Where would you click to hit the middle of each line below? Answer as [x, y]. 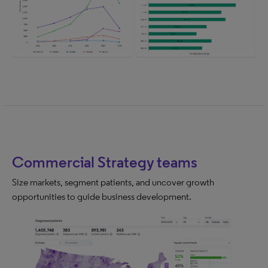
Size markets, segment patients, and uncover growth [113, 182]
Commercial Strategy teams [105, 162]
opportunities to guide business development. [102, 197]
